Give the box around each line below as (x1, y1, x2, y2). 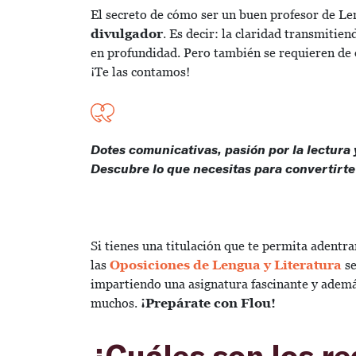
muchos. (91, 295, 141, 311)
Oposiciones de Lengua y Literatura (110, 257, 342, 273)
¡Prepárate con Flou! (141, 295, 276, 311)
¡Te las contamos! (91, 64, 193, 80)
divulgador (91, 26, 163, 42)
